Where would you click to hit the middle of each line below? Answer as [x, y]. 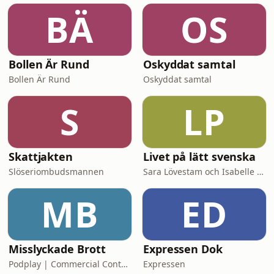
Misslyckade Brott [57, 249]
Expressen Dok [183, 249]
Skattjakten [41, 157]
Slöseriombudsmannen [56, 172]
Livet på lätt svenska [200, 157]
